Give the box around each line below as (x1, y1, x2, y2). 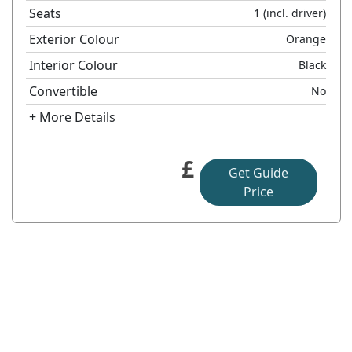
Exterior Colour (29, 30, 120, 48)
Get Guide (228, 163, 288, 181)
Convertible (29, 82, 98, 100)
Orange (286, 31, 327, 46)
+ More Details (29, 108, 116, 126)
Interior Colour (29, 56, 119, 74)
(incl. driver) (260, 5, 327, 20)
